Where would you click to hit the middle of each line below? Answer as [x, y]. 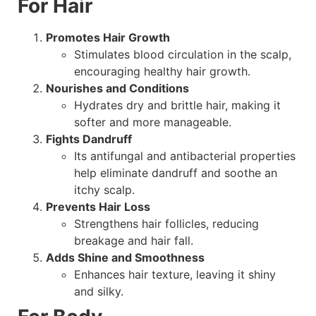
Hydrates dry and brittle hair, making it [177, 105]
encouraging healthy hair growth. [162, 72]
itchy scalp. [104, 190]
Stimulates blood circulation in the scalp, [183, 55]
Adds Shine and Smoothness [125, 258]
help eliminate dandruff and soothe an [176, 173]
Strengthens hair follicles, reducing [166, 224]
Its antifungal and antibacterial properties [185, 156]
